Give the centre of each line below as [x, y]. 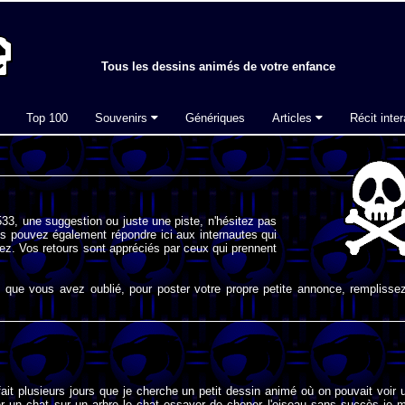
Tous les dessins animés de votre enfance [218, 67]
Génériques [215, 118]
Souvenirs [123, 118]
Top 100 [47, 118]
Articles [294, 118]
